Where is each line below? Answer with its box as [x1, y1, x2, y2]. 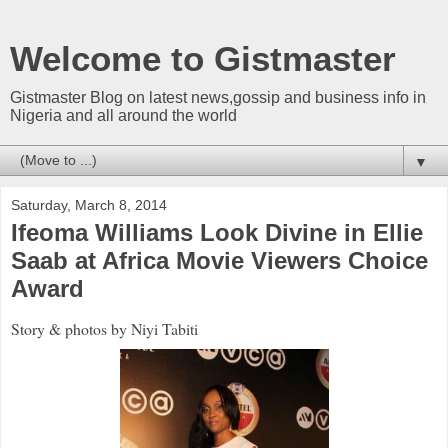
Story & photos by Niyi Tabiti [11, 317, 198, 339]
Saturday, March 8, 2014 [11, 197, 167, 213]
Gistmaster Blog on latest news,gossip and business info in [10, 89, 426, 106]
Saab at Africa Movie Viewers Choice [11, 247, 428, 274]
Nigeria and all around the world [10, 107, 237, 124]
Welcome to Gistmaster [10, 40, 396, 78]
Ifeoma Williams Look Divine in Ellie [11, 219, 423, 246]
